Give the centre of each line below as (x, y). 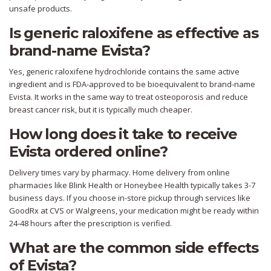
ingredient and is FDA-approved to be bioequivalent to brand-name (132, 84)
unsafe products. (41, 9)
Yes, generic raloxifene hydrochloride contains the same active (124, 72)
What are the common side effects (134, 248)
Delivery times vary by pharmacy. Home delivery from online (119, 173)
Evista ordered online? (88, 152)
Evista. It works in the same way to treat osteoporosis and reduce (129, 97)
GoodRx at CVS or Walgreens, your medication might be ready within (134, 211)
